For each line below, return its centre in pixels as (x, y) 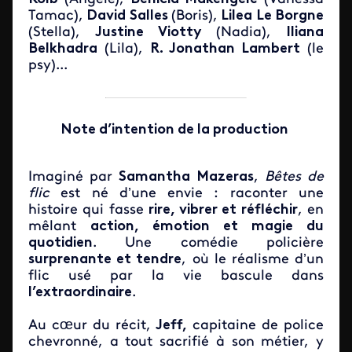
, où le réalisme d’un (253, 260)
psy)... (48, 66)
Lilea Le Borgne (271, 16)
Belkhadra (63, 49)
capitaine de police (255, 326)
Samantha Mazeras (186, 177)
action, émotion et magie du (207, 227)
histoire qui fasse (88, 210)
